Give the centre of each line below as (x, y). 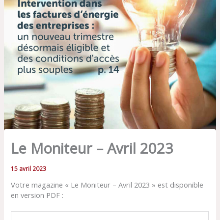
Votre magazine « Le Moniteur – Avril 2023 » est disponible (107, 185)
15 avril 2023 (29, 168)
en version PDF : (37, 195)
